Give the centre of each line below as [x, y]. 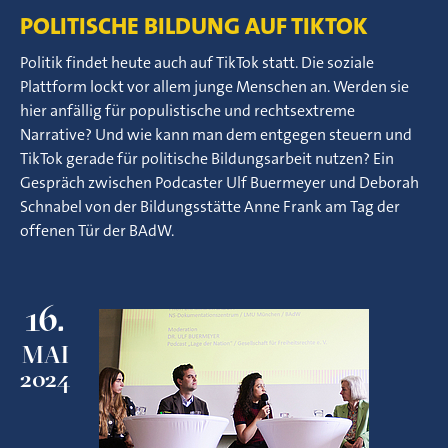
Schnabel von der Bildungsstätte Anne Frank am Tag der [210, 206]
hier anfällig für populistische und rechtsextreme [187, 110]
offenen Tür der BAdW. [97, 230]
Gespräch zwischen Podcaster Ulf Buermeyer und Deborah [219, 182]
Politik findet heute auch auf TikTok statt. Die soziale [197, 62]
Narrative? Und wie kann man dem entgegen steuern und [216, 134]
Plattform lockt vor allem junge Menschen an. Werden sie [214, 86]
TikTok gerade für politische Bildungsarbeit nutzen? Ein [207, 158]
